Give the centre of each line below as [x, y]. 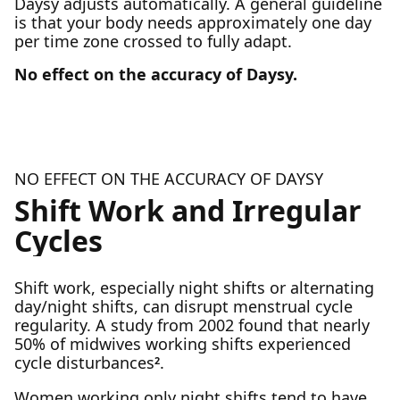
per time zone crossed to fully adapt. [153, 41]
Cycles [58, 241]
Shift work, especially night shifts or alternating [194, 287]
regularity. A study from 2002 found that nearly [192, 325]
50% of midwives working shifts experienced [183, 344]
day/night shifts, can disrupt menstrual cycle [183, 306]
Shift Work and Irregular [188, 210]
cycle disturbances [84, 362]
